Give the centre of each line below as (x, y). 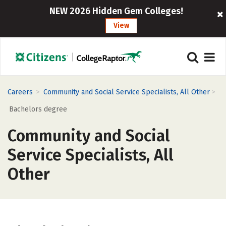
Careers (20, 92)
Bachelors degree (38, 109)
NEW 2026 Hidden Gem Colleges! (117, 11)
